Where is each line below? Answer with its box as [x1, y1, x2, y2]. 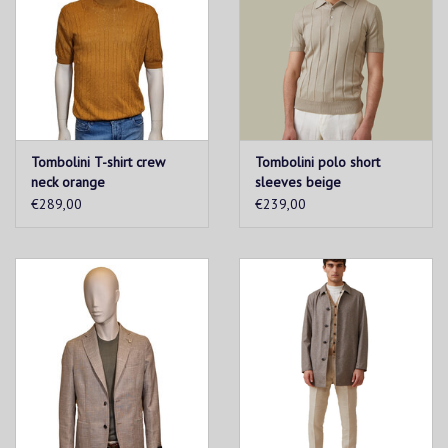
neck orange [31, 173, 105, 192]
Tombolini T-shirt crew [31, 153, 165, 172]
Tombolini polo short [255, 153, 380, 172]
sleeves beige [255, 173, 341, 192]
